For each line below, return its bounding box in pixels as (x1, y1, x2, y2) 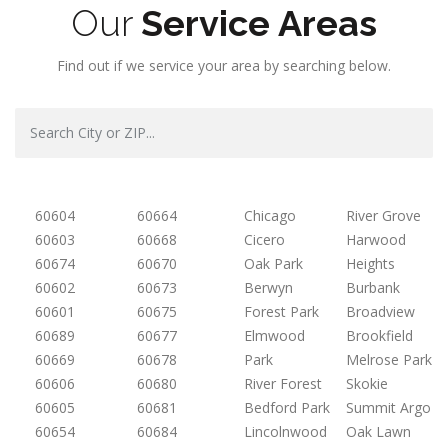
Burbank (345, 277, 400, 297)
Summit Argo (345, 397, 431, 417)
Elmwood (244, 325, 305, 345)
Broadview (345, 301, 415, 321)
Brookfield (345, 325, 413, 345)
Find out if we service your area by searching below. (57, 55, 391, 75)
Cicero (244, 229, 285, 249)
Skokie (345, 373, 388, 393)
